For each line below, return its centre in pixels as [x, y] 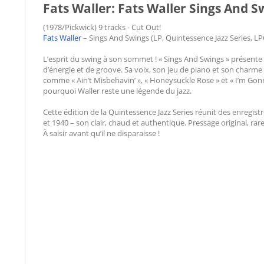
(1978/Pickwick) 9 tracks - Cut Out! [102, 27]
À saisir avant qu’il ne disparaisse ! [101, 133]
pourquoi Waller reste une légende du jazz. [117, 91]
